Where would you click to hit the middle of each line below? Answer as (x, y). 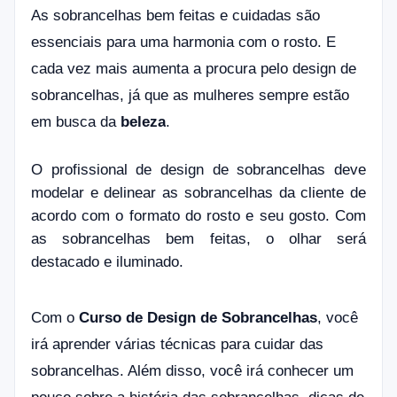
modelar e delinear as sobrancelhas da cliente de (198, 192)
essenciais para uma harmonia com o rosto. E (183, 42)
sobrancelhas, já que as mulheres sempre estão (190, 95)
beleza (143, 122)
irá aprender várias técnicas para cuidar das (177, 344)
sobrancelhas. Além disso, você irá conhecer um (192, 370)
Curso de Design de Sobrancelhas (198, 317)
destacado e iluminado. (107, 261)
